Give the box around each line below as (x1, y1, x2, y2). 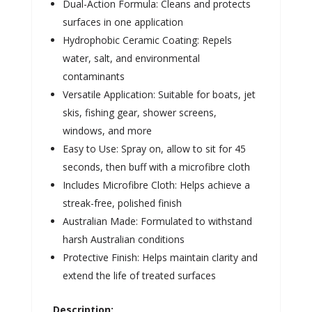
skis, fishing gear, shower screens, (62, 105, 217, 119)
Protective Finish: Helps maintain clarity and (62, 250, 258, 264)
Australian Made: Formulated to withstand (62, 214, 252, 228)
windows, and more (62, 123, 152, 137)
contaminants (62, 69, 125, 83)
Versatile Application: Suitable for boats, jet (62, 87, 256, 101)
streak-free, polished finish (62, 196, 182, 210)
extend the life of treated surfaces (62, 268, 216, 282)
